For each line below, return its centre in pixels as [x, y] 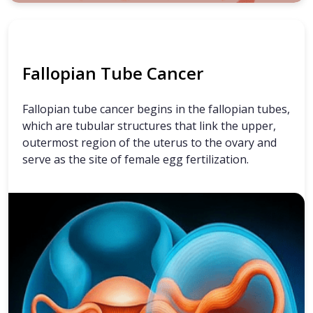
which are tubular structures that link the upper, [149, 126]
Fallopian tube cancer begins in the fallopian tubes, [156, 109]
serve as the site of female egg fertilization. [136, 160]
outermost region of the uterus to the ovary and [150, 143]
